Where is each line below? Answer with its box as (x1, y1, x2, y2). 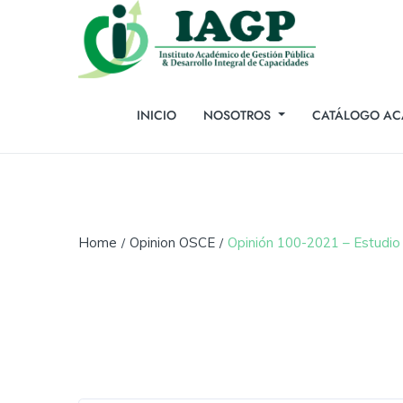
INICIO (137, 105, 176, 124)
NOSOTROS (203, 105, 274, 124)
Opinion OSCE (130, 233, 215, 251)
